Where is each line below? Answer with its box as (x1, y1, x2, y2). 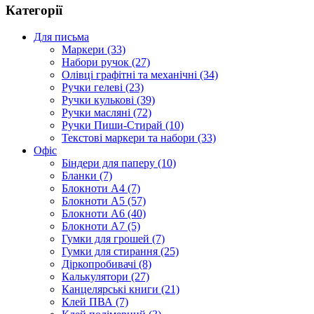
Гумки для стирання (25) (62, 245, 179, 258)
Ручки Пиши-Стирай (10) (62, 119, 184, 132)
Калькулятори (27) (62, 271, 149, 283)
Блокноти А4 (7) (62, 182, 140, 195)
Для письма (34, 31, 89, 43)
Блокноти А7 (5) (62, 220, 140, 233)
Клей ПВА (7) (62, 296, 128, 308)
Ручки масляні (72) (62, 107, 151, 119)
